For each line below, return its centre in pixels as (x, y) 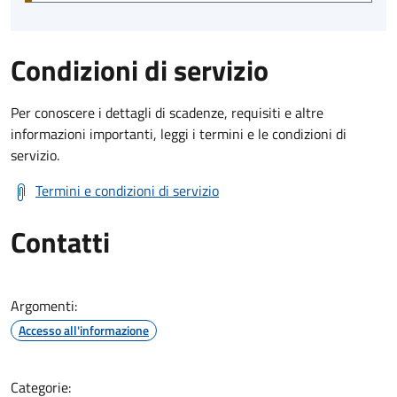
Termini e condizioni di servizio (127, 190)
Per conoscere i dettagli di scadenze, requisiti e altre (167, 112)
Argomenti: (44, 305)
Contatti (60, 241)
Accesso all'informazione (84, 330)
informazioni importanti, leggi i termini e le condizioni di (179, 133)
